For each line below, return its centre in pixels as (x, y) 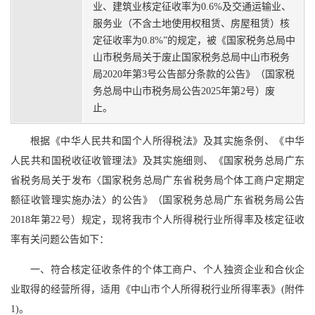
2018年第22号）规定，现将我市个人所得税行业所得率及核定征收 (157, 220)
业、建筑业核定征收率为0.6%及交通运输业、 (192, 7)
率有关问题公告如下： (60, 240)
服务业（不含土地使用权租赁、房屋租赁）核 (191, 24)
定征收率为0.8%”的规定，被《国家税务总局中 (194, 41)
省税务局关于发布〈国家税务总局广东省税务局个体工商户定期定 (157, 181)
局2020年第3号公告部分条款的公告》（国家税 (194, 75)
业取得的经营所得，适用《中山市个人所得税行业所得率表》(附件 (157, 290)
